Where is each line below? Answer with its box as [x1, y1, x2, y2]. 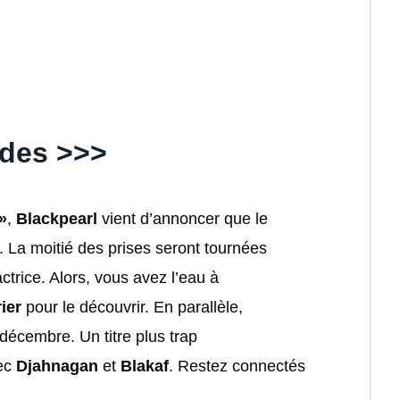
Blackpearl [16, 209, 97, 228]
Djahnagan [16, 356, 98, 375]
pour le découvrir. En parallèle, [21, 297, 243, 316]
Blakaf [121, 356, 169, 375]
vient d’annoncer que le [97, 209, 268, 228]
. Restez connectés [169, 356, 305, 375]
